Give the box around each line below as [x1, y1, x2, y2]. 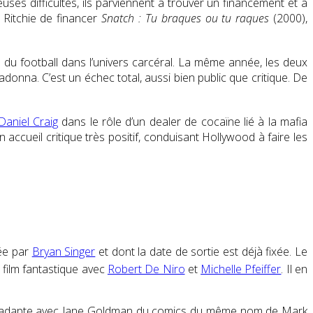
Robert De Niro [107, 261, 185, 277]
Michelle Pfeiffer [201, 261, 282, 277]
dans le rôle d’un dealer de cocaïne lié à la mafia [57, 114, 307, 130]
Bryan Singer [31, 243, 96, 259]
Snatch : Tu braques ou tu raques [101, 10, 270, 26]
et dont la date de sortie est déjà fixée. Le [95, 243, 308, 259]
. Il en [281, 261, 308, 277]
